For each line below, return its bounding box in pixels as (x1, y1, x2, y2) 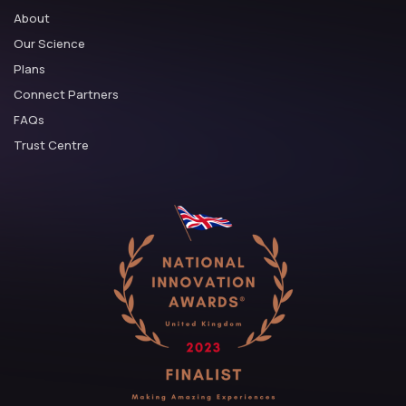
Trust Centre (14, 137, 89, 153)
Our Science (14, 35, 85, 52)
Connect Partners (14, 86, 119, 102)
